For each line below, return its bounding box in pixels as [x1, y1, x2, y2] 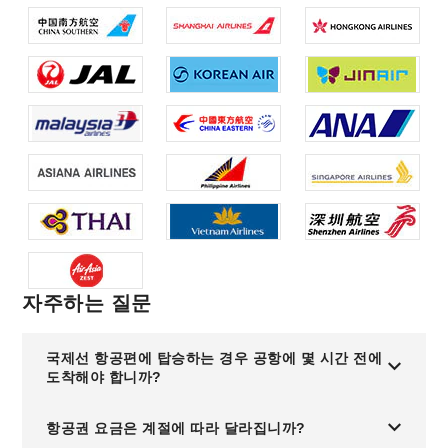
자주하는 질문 [22, 292, 152, 314]
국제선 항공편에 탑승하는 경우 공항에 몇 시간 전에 [46, 350, 383, 366]
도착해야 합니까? [46, 369, 162, 385]
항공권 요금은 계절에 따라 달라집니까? [46, 420, 306, 436]
